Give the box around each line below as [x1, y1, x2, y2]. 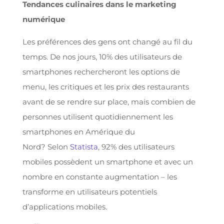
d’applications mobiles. [22, 202, 107, 211]
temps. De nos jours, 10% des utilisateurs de [22, 52, 182, 61]
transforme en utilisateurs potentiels [22, 187, 157, 196]
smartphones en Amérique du [22, 127, 135, 136]
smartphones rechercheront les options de [22, 67, 180, 76]
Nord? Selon [22, 142, 70, 151]
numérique [22, 14, 65, 24]
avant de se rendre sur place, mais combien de [22, 97, 195, 106]
